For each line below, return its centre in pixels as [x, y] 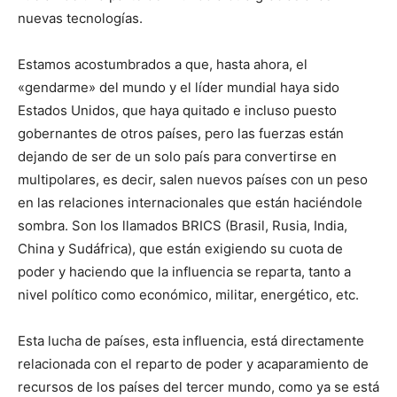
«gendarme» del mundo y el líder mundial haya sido [179, 88]
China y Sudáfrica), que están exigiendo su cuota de [180, 249]
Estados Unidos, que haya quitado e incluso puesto [177, 111]
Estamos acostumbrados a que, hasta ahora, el [163, 65]
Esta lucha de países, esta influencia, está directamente [191, 341]
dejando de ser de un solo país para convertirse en [177, 157]
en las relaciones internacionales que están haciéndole [190, 203]
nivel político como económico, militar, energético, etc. [188, 295]
